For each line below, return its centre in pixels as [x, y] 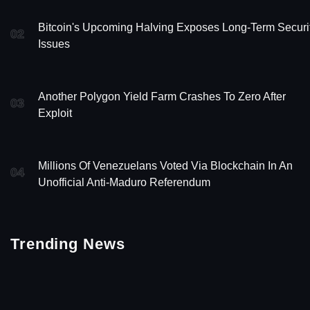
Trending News [68, 244]
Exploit [55, 113]
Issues [54, 44]
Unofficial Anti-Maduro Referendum [124, 182]
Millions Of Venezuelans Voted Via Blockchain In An [165, 165]
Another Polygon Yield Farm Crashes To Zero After [162, 96]
